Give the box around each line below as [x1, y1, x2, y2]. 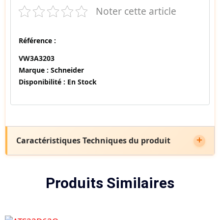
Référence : [19, 36, 56, 46]
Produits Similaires [46, 174, 174, 192]
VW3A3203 [19, 54, 55, 63]
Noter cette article [96, 4, 176, 18]
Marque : [19, 65, 49, 75]
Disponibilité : [19, 77, 65, 87]
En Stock [65, 77, 97, 87]
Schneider [49, 65, 84, 75]
